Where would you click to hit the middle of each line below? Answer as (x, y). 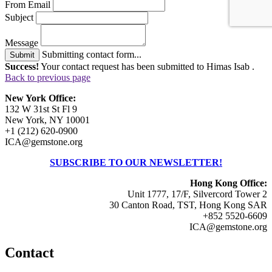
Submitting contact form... (92, 54)
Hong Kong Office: (229, 183)
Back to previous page (48, 77)
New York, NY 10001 (47, 120)
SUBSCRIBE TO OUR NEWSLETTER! (136, 162)
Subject (19, 17)
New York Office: (40, 98)
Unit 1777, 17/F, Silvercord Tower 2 (197, 194)
